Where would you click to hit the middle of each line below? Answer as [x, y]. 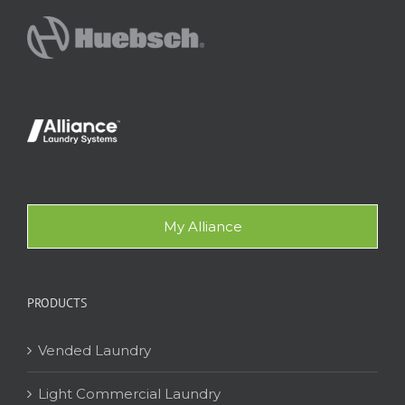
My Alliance [202, 226]
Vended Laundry [94, 350]
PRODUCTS [57, 302]
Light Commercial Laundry [129, 393]
